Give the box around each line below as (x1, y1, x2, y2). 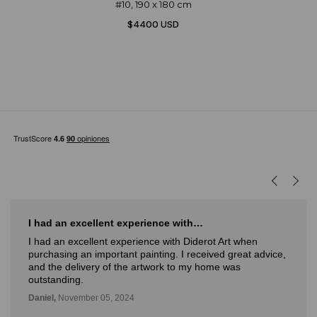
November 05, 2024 (56, 293, 134, 304)
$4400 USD (127, 18, 179, 30)
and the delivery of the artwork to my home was (28, 261, 241, 273)
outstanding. (28, 274, 83, 286)
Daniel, (28, 293, 56, 304)
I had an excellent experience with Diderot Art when (28, 236, 258, 248)
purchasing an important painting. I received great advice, (28, 248, 286, 260)
